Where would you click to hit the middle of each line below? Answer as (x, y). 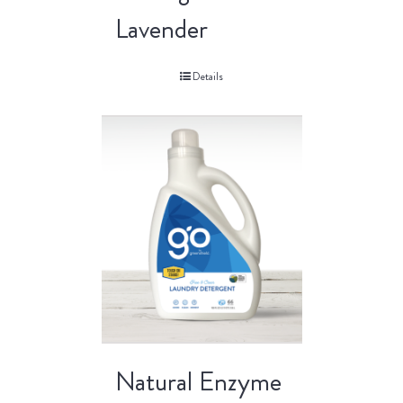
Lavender (161, 28)
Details (208, 76)
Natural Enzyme (198, 381)
